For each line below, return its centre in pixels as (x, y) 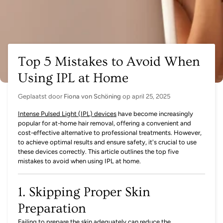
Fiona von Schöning (92, 96)
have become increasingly (155, 113)
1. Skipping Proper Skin (84, 192)
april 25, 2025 (151, 96)
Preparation (52, 208)
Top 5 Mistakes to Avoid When (109, 61)
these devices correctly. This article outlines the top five (98, 151)
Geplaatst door (41, 96)
